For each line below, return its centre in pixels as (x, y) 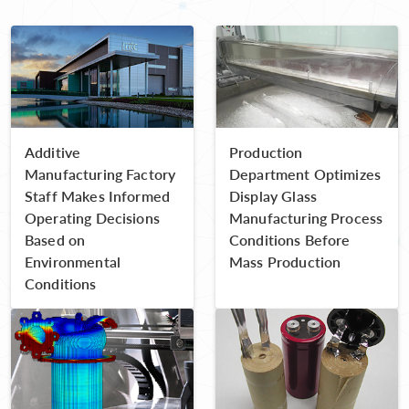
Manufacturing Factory (100, 174)
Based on (55, 240)
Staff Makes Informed (97, 196)
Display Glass (273, 196)
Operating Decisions (92, 218)
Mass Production (285, 262)
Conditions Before (290, 240)
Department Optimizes (305, 174)
